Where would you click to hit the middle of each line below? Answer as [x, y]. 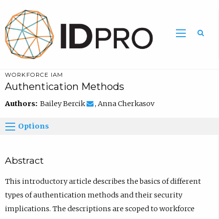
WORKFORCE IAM [34, 75]
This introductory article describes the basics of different [103, 181]
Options [34, 126]
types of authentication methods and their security [93, 195]
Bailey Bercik [63, 104]
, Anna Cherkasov [124, 104]
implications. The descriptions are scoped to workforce [99, 208]
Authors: [22, 104]
